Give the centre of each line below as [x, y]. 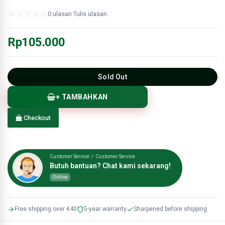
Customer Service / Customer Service [92, 156]
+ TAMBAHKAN [82, 97]
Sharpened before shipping [170, 209]
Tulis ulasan [90, 14]
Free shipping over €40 [46, 209]
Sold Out [113, 77]
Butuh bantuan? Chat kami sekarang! [110, 166]
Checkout [36, 118]
